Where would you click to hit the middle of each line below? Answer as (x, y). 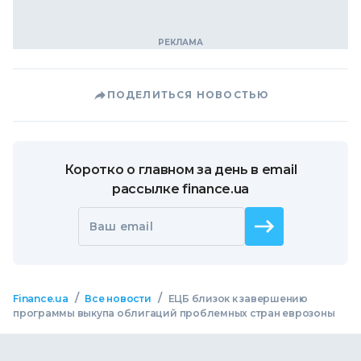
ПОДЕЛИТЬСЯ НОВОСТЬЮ (188, 95)
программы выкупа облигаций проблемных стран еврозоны (174, 313)
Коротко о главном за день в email (180, 170)
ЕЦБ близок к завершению (238, 299)
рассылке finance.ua (180, 189)
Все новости (118, 299)
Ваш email (121, 226)
